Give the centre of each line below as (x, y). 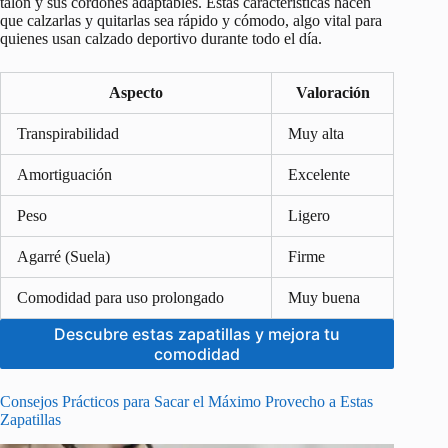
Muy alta (316, 134)
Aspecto (136, 93)
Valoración (332, 93)
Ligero (309, 216)
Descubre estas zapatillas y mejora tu (197, 334)
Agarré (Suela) (63, 257)
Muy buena (324, 298)
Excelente (319, 175)
